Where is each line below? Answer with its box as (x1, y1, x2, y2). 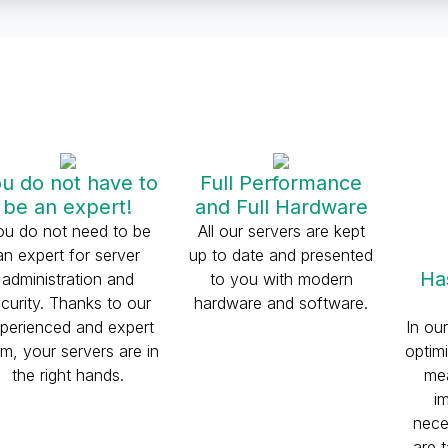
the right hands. (11, 365, 124, 385)
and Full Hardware (194, 195, 368, 219)
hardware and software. (194, 293, 369, 313)
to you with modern (209, 269, 353, 289)
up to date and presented (189, 245, 374, 265)
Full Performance (200, 171, 363, 195)
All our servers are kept (197, 221, 365, 241)
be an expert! (3, 195, 133, 219)
